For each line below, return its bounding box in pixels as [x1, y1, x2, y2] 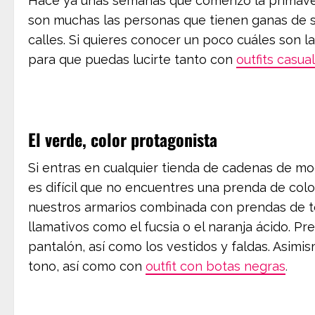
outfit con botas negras [146, 259, 285, 274]
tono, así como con [28, 259, 142, 274]
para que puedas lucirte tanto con [28, 52, 233, 67]
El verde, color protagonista [28, 127, 217, 152]
